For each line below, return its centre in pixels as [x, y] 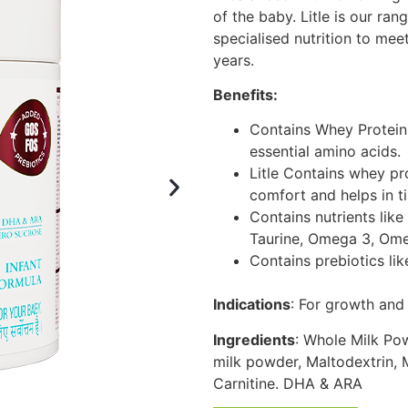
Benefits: [245, 95]
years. [234, 60]
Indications [252, 305]
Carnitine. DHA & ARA [288, 383]
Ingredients [254, 339]
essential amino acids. [325, 152]
